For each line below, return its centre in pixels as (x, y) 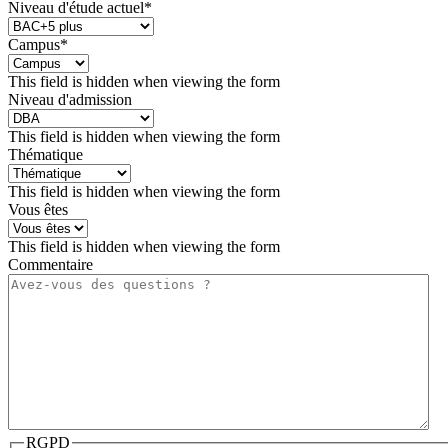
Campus (34, 44)
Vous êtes (38, 209)
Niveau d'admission (70, 99)
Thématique (45, 154)
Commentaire (50, 264)
